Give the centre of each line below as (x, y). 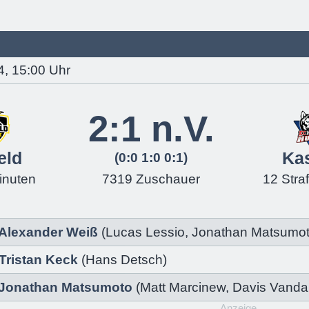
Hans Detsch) (126, 260)
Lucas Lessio (145, 232)
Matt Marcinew (183, 287)
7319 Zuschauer (151, 179)
